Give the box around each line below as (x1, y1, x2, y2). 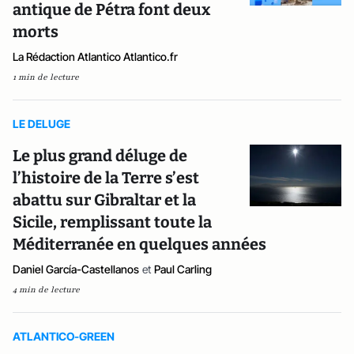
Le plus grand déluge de (13, 146, 187, 165)
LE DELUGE (13, 117, 70, 130)
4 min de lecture (13, 284, 80, 296)
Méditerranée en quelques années (13, 235, 266, 254)
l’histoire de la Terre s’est (13, 168, 199, 187)
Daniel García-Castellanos (13, 262, 139, 276)
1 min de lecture (13, 71, 79, 83)
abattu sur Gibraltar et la (13, 190, 196, 209)
